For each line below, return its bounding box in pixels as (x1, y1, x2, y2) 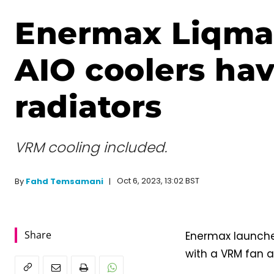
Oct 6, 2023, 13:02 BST (117, 175, 199, 187)
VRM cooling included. (15, 137, 167, 157)
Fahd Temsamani (26, 175, 103, 187)
